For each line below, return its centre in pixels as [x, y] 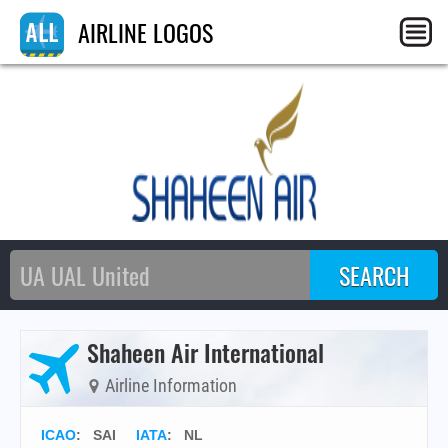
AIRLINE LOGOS [142, 32]
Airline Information [169, 385]
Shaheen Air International [205, 352]
